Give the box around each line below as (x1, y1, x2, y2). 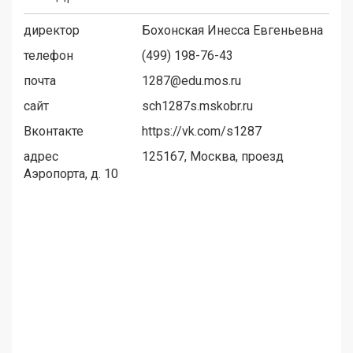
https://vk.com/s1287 (142, 123, 262, 139)
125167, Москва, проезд (142, 148, 284, 164)
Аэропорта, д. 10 (24, 165, 118, 181)
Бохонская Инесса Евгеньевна (142, 22, 323, 38)
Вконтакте (24, 123, 84, 139)
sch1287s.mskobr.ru (142, 98, 253, 113)
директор (24, 22, 80, 38)
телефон (24, 47, 73, 63)
